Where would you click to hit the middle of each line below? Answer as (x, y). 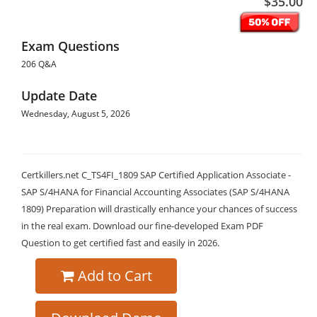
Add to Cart (115, 276)
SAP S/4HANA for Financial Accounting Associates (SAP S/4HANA (155, 192)
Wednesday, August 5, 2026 (76, 114)
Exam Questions (70, 46)
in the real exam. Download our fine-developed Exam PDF (142, 226)
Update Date (59, 96)
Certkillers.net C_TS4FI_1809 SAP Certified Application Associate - (156, 175)
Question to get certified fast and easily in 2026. (120, 243)
